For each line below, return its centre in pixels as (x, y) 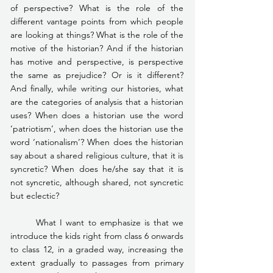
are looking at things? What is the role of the (97, 34)
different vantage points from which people (97, 21)
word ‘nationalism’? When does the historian (97, 142)
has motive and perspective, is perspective (97, 61)
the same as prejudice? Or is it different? (97, 75)
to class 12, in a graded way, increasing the (97, 249)
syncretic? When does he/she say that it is (97, 168)
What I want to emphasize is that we (23, 222)
